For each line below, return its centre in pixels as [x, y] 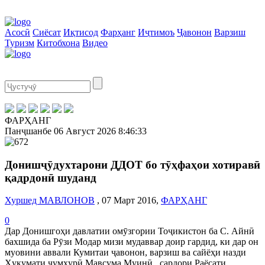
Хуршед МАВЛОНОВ [50, 201]
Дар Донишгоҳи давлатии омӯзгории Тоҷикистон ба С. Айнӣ [130, 231]
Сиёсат [47, 32]
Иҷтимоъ [156, 32]
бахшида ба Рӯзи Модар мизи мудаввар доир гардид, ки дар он [132, 242]
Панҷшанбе [28, 131]
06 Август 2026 [85, 131]
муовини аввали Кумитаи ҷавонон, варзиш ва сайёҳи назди [125, 253]
